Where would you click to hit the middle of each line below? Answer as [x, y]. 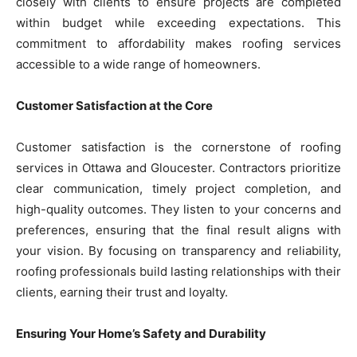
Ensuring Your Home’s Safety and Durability [141, 333]
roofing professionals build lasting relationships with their [178, 271]
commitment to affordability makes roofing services [178, 43]
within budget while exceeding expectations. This [178, 22]
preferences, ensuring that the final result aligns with [178, 229]
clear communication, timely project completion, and [178, 188]
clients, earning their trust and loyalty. [122, 292]
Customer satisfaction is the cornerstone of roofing [178, 147]
